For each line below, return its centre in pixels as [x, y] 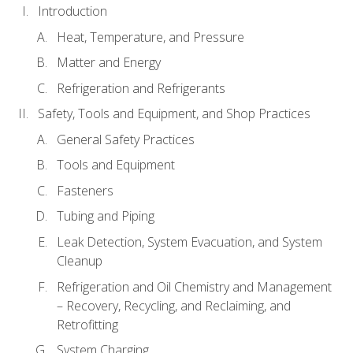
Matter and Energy [109, 63]
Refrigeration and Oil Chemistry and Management [194, 286]
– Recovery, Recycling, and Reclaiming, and [174, 305]
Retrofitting [87, 324]
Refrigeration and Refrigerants [141, 88]
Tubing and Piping [106, 216]
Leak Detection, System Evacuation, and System [190, 242]
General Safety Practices [126, 139]
